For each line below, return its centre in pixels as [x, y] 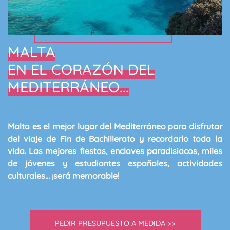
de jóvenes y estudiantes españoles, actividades [115, 163]
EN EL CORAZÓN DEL [81, 69]
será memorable [85, 176]
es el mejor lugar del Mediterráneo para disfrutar [126, 126]
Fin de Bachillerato [98, 139]
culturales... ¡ [31, 176]
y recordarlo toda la [179, 139]
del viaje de [34, 139]
